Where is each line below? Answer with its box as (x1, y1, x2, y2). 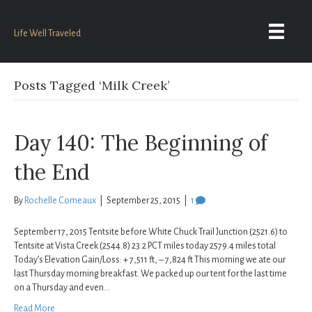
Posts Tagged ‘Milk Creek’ (14, 77, 169, 94)
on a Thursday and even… (14, 283, 110, 293)
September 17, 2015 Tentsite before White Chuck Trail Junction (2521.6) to (14, 227, 288, 237)
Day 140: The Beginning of (14, 130, 267, 157)
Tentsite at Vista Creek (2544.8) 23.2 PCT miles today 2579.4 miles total (14, 241, 276, 251)
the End (14, 159, 90, 186)
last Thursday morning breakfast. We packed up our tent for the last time (14, 269, 287, 279)
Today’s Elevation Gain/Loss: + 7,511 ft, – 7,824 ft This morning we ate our (14, 255, 286, 265)
